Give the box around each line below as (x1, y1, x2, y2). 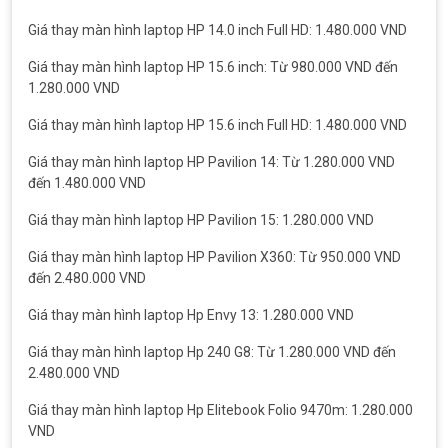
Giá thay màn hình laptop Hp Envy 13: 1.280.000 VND (28, 307, 354, 323)
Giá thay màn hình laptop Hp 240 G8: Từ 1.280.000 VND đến (28, 344, 396, 360)
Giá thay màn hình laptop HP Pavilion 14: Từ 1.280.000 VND (28, 154, 395, 170)
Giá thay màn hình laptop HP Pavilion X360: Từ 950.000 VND (28, 249, 401, 265)
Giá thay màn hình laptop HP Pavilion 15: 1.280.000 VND (28, 212, 374, 228)
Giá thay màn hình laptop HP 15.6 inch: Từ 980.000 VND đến (28, 59, 398, 75)
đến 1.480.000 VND (28, 175, 146, 191)
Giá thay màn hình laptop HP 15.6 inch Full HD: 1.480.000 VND (28, 117, 407, 133)
